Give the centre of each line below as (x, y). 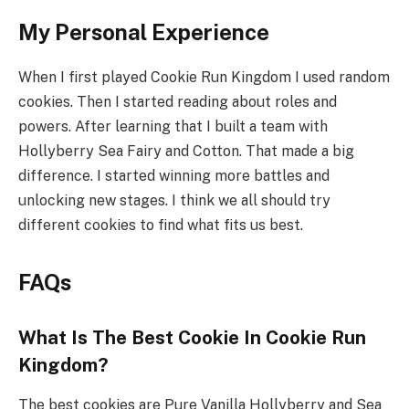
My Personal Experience (144, 31)
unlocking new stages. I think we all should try (174, 200)
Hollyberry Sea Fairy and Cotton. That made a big (186, 151)
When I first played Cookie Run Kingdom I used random (204, 77)
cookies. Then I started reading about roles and (178, 101)
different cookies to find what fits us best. (161, 225)
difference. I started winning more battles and (174, 175)
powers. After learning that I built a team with (173, 126)
